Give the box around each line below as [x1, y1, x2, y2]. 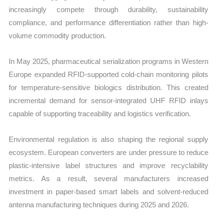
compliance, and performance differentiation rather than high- [9, 18, 208, 27]
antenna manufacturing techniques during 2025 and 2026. [9, 201, 189, 209]
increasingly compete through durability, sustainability [9, 5, 208, 14]
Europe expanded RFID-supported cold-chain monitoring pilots [9, 70, 208, 78]
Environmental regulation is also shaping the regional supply [9, 135, 208, 144]
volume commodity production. [9, 31, 107, 40]
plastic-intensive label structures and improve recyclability [9, 161, 208, 170]
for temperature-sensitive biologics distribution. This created [9, 83, 208, 92]
